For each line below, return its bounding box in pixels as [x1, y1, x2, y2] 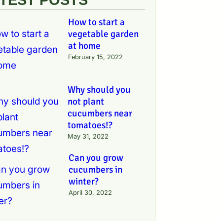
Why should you [68, 84, 131, 96]
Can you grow [69, 151, 124, 164]
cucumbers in [69, 163, 123, 176]
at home [68, 39, 101, 52]
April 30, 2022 [69, 188, 112, 196]
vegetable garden [68, 28, 139, 40]
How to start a [68, 16, 125, 28]
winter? [69, 175, 99, 187]
